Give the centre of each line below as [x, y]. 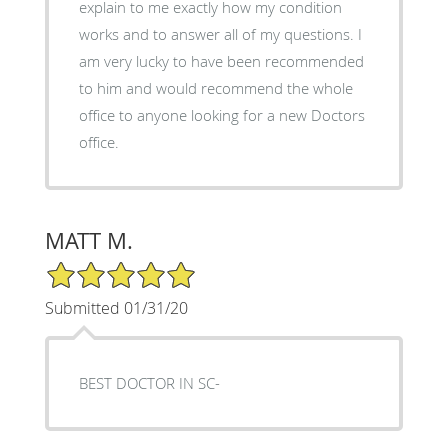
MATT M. [88, 240]
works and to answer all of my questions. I [220, 33]
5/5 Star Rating [94, 268]
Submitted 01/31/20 [116, 307]
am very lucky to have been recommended [221, 60]
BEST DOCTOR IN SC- [149, 382]
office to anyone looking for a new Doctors [221, 114]
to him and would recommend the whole [215, 87]
